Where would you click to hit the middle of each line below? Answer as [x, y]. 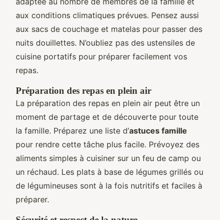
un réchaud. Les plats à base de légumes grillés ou [110, 172]
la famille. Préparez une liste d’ [72, 130]
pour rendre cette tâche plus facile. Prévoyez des [108, 144]
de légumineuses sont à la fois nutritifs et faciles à [109, 185]
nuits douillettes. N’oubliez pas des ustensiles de [105, 42]
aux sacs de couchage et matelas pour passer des [109, 29]
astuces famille [158, 130]
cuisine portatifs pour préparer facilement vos [101, 56]
